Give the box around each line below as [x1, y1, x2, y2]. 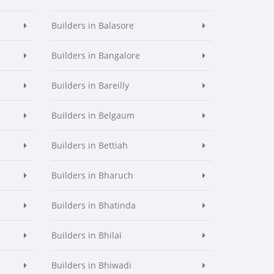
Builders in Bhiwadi [51, 259, 131, 271]
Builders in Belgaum [51, 109, 135, 121]
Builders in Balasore [51, 20, 134, 31]
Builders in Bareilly [51, 80, 129, 91]
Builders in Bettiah [51, 139, 128, 151]
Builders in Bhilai [51, 229, 122, 241]
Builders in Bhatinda [51, 199, 136, 211]
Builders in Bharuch [51, 169, 133, 181]
